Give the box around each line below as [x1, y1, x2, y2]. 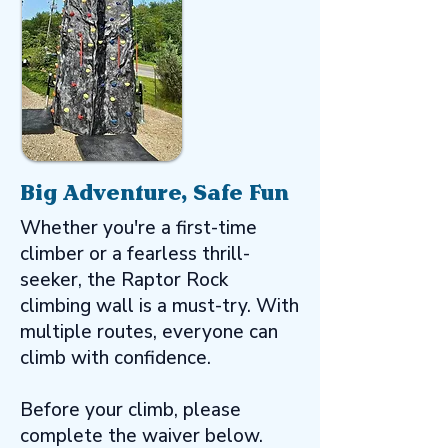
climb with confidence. [20, 345, 211, 371]
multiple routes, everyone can [20, 319, 278, 345]
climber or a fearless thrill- [20, 241, 250, 267]
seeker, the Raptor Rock [20, 267, 228, 293]
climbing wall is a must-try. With [20, 293, 299, 319]
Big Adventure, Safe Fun [20, 179, 289, 204]
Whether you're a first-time [20, 215, 257, 241]
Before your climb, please [20, 397, 241, 423]
